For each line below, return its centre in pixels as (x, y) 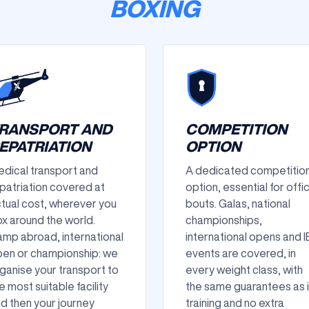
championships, (224, 220)
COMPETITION (236, 129)
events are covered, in (241, 253)
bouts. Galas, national (238, 203)
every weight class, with (244, 270)
